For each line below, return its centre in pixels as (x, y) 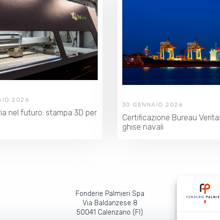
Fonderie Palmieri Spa (110, 194)
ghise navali (143, 127)
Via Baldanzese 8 (110, 203)
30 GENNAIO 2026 (152, 104)
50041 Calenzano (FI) (110, 212)
